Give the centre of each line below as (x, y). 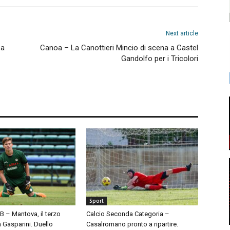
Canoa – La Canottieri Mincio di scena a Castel (119, 48)
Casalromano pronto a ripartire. (132, 224)
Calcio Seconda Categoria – (128, 214)
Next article (182, 33)
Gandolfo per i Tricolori (160, 59)
